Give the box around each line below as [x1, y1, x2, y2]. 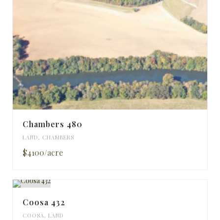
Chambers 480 [23, 119, 82, 130]
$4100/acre [23, 147, 63, 158]
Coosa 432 [23, 197, 65, 208]
